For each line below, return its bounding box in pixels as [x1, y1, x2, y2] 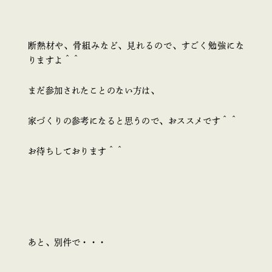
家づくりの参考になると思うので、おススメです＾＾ [27, 116, 239, 125]
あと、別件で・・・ [27, 238, 107, 247]
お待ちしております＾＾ [27, 146, 124, 155]
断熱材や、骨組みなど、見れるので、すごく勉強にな [27, 41, 245, 50]
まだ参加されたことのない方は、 [27, 86, 160, 95]
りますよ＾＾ [27, 55, 81, 64]
